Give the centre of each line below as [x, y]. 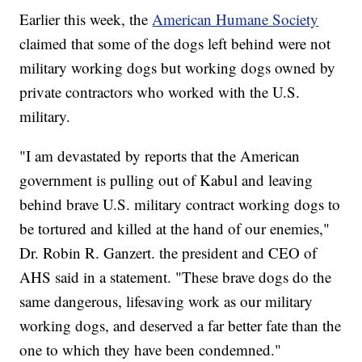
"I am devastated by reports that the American [160, 156]
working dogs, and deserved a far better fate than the [181, 326]
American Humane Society [236, 19]
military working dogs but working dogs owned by [178, 68]
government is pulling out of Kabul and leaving [166, 180]
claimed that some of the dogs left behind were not [175, 44]
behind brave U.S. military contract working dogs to [180, 204]
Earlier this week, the [86, 19]
